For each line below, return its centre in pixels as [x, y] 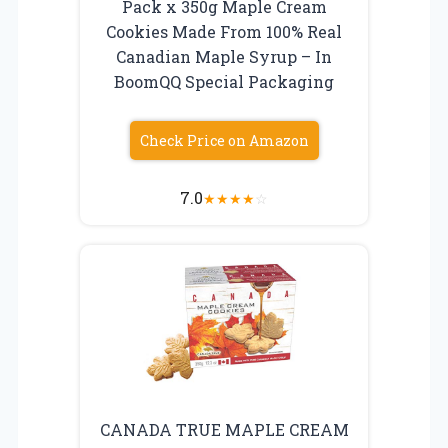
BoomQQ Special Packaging [224, 81]
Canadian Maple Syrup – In [224, 56]
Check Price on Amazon [224, 140]
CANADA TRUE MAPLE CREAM [224, 429]
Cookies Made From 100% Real [224, 31]
